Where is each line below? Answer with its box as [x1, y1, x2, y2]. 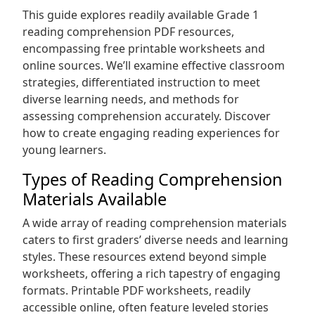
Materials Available [22, 188, 167, 210]
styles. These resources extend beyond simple [22, 249, 266, 264]
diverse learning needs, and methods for [22, 91, 239, 107]
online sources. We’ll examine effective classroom [22, 58, 285, 73]
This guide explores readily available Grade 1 [22, 7, 259, 22]
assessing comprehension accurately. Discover [22, 108, 271, 124]
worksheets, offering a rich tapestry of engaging [22, 266, 281, 281]
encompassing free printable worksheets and [22, 41, 265, 56]
